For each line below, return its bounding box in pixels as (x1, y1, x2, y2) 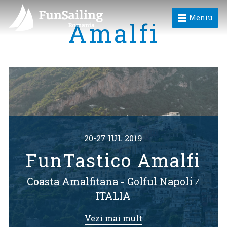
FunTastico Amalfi (26, 148, 201, 172)
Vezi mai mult (84, 213, 142, 223)
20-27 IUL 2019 (84, 133, 143, 143)
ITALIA (96, 189, 131, 202)
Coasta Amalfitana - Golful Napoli (27, 175, 193, 188)
